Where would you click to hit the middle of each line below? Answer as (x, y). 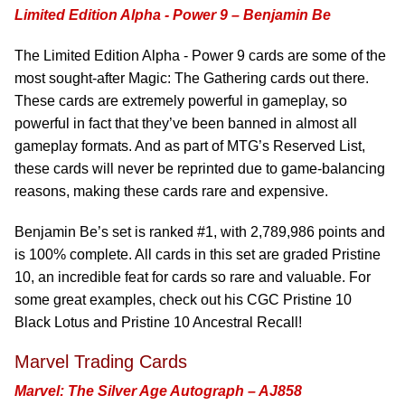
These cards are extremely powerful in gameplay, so (181, 101)
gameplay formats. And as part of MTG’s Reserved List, (190, 146)
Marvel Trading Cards (101, 362)
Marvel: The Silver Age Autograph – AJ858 (158, 391)
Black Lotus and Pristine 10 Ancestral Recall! (158, 322)
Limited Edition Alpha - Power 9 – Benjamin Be (173, 15)
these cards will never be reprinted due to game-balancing (200, 169)
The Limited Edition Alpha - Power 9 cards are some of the (200, 56)
